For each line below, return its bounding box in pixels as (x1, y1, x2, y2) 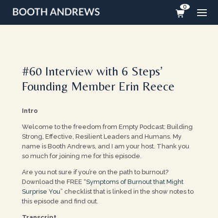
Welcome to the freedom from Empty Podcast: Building (21, 123, 193, 130)
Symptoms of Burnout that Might (86, 178, 183, 185)
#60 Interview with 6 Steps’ (21, 64, 163, 78)
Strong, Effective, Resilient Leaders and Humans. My (21, 133, 182, 140)
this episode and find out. (21, 198, 100, 205)
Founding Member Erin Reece (21, 79, 175, 93)
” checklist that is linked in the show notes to (60, 188, 194, 195)
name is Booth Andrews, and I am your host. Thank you (21, 143, 189, 150)
